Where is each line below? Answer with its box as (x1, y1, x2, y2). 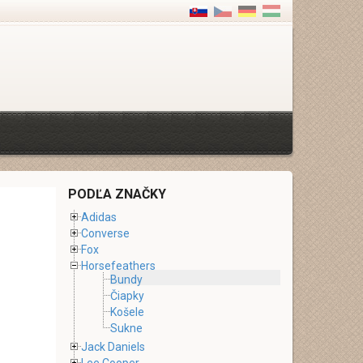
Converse (80, 227, 130, 240)
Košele (109, 305, 144, 318)
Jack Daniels (80, 340, 145, 353)
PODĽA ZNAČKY (67, 186, 166, 202)
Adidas (80, 211, 117, 224)
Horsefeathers (80, 259, 156, 272)
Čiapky (109, 289, 144, 302)
